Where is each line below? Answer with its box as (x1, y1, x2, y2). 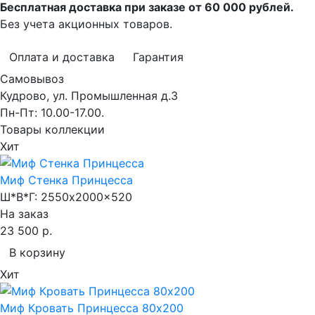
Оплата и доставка (9, 49, 115, 64)
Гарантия (133, 49, 184, 64)
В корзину (9, 245, 65, 259)
